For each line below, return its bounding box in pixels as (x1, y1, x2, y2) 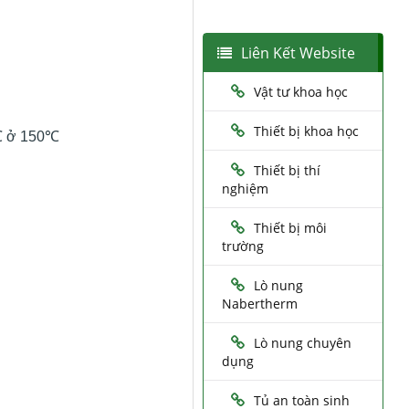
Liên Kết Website (240, 43, 355, 64)
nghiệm (221, 180, 268, 198)
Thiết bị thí (253, 162, 320, 180)
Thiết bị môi (253, 219, 327, 237)
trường (221, 237, 264, 256)
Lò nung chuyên (253, 334, 351, 352)
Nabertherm (221, 295, 298, 313)
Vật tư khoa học (253, 83, 348, 101)
